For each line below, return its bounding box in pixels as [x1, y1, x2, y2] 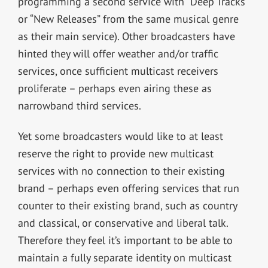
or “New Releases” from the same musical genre [17, 11, 239, 26]
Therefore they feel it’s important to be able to [17, 233, 233, 247]
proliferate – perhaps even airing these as [17, 81, 212, 95]
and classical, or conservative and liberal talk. [17, 215, 228, 230]
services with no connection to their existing [17, 163, 225, 178]
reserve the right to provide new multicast [17, 146, 214, 160]
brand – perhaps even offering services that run [17, 181, 239, 195]
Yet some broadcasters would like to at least [17, 129, 223, 143]
